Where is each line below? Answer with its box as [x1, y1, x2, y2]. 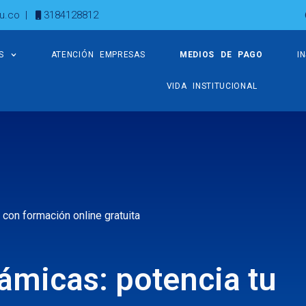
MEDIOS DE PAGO [179, 50, 263, 60]
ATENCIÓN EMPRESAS [51, 50, 145, 60]
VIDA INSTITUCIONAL [166, 81, 258, 92]
